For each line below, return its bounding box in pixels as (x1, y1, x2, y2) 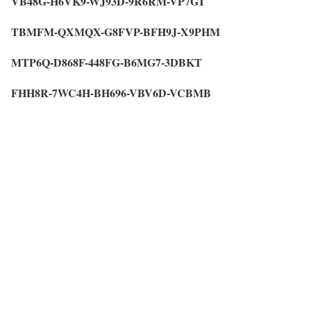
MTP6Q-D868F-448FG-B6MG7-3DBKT (11, 53, 202, 70)
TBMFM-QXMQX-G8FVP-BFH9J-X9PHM (11, 23, 220, 40)
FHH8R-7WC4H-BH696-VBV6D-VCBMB (11, 84, 211, 101)
